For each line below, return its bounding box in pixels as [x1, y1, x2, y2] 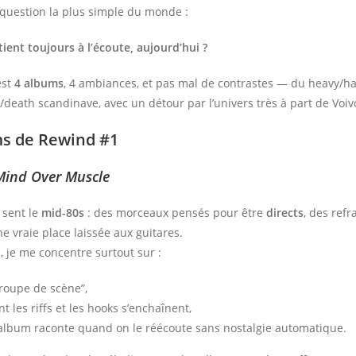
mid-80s [41, 204, 85, 220]
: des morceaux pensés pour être [84, 204, 267, 220]
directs [266, 204, 304, 220]
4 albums [14, 75, 64, 91]
